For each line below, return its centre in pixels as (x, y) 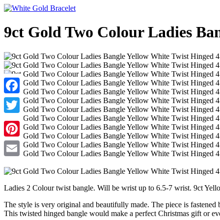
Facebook (19, 101)
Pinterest (17, 144)
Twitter (15, 121)
